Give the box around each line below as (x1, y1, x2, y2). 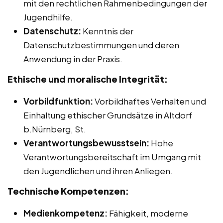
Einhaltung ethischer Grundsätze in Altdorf (23, 110, 192, 121)
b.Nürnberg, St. (23, 123, 86, 135)
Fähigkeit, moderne (108, 208, 188, 219)
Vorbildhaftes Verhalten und (93, 96, 206, 107)
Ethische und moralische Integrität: (7, 73, 168, 85)
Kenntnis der (81, 25, 133, 37)
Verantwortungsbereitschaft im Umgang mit (23, 151, 201, 163)
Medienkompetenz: (23, 208, 108, 219)
